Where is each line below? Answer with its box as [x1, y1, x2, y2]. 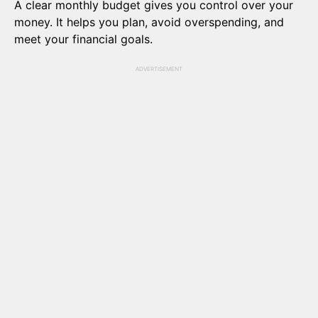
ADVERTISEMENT [136, 65, 182, 72]
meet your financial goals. [14, 31, 153, 46]
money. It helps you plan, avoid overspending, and [14, 14, 284, 29]
